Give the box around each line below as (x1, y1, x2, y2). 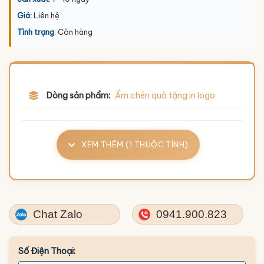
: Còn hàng (54, 27, 93, 37)
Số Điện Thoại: (18, 245, 75, 256)
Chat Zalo (30, 207, 82, 220)
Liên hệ (32, 10, 60, 20)
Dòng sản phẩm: (47, 90, 110, 101)
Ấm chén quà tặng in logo (115, 90, 215, 101)
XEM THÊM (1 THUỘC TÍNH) (80, 139, 189, 149)
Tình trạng (17, 27, 54, 37)
